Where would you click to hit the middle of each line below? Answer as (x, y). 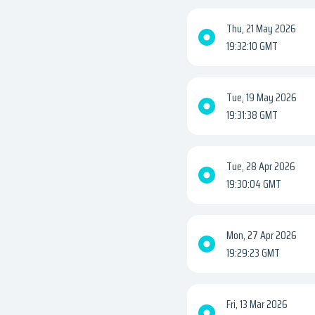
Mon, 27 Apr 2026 (262, 236)
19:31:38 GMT (252, 115)
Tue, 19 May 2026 (262, 98)
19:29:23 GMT (253, 253)
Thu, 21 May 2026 (261, 29)
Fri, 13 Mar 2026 (257, 304)
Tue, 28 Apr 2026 (261, 167)
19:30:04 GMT (254, 184)
